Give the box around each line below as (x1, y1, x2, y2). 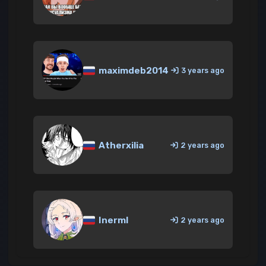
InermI (97, 215, 129, 226)
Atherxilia (97, 140, 144, 151)
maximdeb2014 (97, 65, 169, 77)
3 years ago (181, 65, 224, 75)
